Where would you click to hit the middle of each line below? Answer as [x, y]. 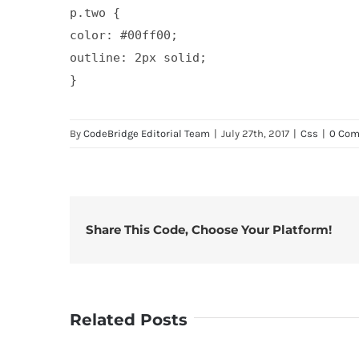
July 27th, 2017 [255, 133]
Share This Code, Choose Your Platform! [209, 229]
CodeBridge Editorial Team [147, 133]
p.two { [95, 12]
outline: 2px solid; [138, 57]
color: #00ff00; [124, 35]
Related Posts [129, 319]
